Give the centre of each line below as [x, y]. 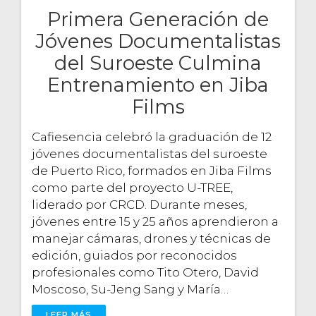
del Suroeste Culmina [158, 63]
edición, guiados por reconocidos [134, 255]
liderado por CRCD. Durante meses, [139, 204]
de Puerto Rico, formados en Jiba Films [152, 170]
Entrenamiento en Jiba [158, 85]
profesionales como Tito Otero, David [145, 272]
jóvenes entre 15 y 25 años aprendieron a [155, 221]
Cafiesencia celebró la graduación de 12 [152, 136]
